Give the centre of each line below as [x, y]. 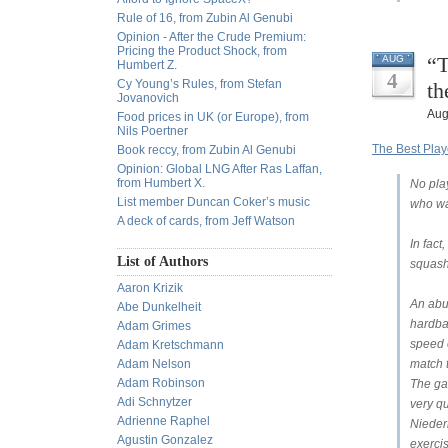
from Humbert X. [161, 183]
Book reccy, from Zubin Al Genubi [206, 150]
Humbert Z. [147, 65]
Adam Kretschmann [170, 345]
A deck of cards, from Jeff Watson [206, 221]
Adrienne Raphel [163, 421]
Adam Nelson [154, 364]
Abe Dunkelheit [159, 307]
